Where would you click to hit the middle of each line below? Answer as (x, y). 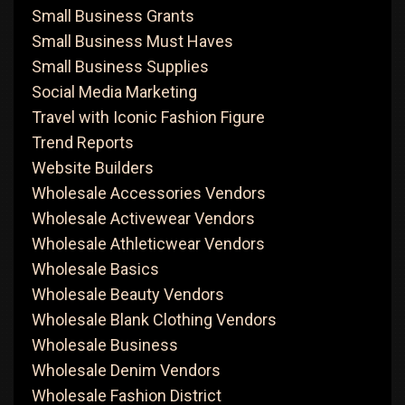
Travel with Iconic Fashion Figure (148, 117)
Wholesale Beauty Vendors (128, 294)
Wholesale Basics (95, 269)
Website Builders (93, 168)
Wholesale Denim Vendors (126, 370)
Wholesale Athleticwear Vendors (148, 244)
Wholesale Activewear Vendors (143, 218)
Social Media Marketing (114, 92)
